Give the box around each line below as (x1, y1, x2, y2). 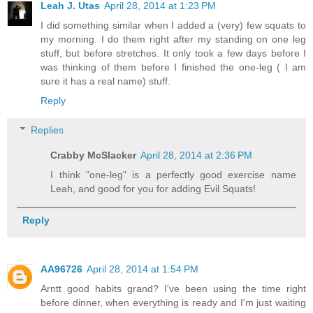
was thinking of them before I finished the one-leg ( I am (41, 61, 306, 73)
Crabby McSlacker (50, 149, 137, 161)
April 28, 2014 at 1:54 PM (87, 263, 198, 275)
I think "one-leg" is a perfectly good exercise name (50, 168, 296, 180)
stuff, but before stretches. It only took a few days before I (41, 48, 306, 59)
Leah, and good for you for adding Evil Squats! (50, 182, 256, 194)
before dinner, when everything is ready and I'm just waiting (41, 297, 306, 309)
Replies (31, 124, 64, 136)
